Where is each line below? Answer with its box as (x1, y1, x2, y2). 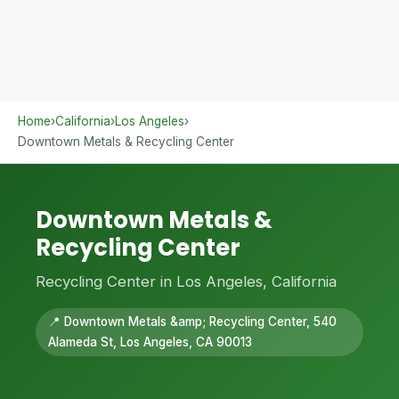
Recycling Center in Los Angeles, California (36, 273, 337, 290)
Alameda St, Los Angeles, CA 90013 (48, 335, 252, 349)
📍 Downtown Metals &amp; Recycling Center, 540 (48, 314, 337, 329)
